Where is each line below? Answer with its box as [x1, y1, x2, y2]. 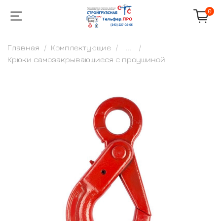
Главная [7, 42, 39, 52]
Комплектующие [51, 42, 111, 52]
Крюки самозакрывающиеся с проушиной [7, 54, 165, 64]
